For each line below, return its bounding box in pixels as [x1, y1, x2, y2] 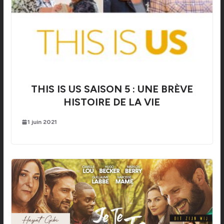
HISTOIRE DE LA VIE [63, 95, 160, 108]
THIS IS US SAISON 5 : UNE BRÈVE [30, 82, 193, 95]
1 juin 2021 [27, 118, 57, 125]
